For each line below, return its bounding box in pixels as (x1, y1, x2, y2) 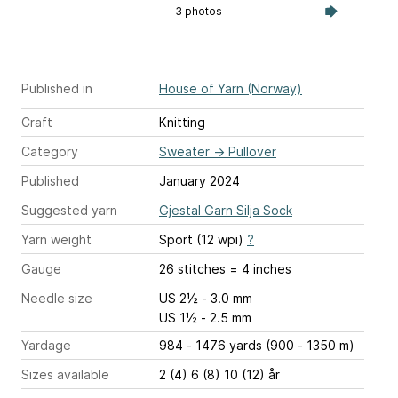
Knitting (159, 114, 205, 130)
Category (21, 143, 78, 159)
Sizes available (21, 366, 109, 382)
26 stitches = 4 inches (229, 260, 291, 276)
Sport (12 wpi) (159, 231, 247, 247)
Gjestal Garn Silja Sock (159, 202, 292, 218)
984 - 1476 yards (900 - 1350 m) (159, 337, 354, 353)
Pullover (228, 143, 276, 159)
